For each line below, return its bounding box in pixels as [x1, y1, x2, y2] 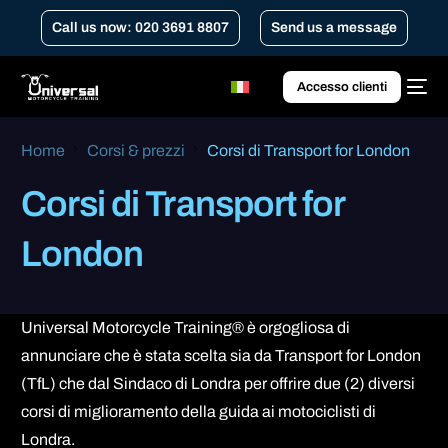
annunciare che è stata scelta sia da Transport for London [21, 346, 422, 364]
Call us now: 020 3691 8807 [51, 20, 229, 35]
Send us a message [270, 20, 397, 35]
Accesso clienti [296, 79, 387, 94]
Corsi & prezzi [87, 142, 186, 159]
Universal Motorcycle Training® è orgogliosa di [21, 318, 351, 336]
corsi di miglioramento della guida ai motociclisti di [21, 402, 377, 420]
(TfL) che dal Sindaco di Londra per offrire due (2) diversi [21, 374, 416, 392]
